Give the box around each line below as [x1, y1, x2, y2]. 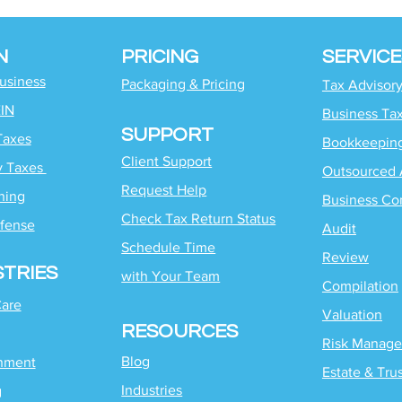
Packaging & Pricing [121, 76, 246, 92]
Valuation [321, 307, 382, 322]
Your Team [152, 268, 221, 284]
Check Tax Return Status [121, 211, 276, 226]
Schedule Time [121, 240, 216, 255]
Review [321, 249, 369, 265]
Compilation [321, 278, 398, 293]
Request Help [121, 182, 207, 197]
